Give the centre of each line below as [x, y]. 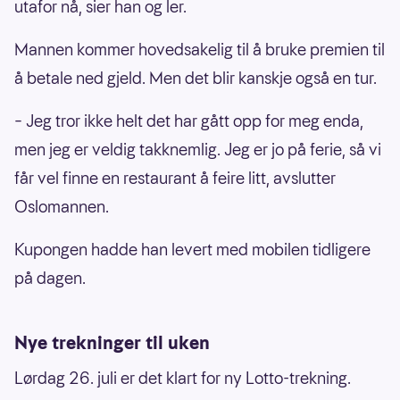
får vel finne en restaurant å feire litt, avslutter [175, 178]
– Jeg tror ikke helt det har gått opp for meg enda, [189, 121]
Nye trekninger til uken [112, 342]
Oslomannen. [62, 206]
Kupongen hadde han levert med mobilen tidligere [192, 249]
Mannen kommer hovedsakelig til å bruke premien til [200, 49]
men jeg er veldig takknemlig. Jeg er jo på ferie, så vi [198, 149]
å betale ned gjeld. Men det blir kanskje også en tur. [196, 78]
